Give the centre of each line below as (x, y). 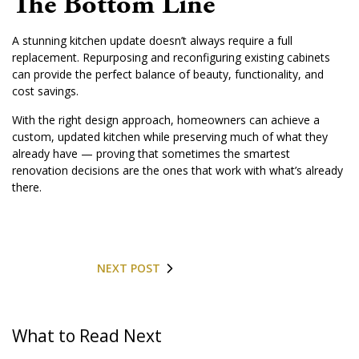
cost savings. (45, 91)
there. (27, 187)
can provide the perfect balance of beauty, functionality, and (168, 74)
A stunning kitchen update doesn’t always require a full (152, 40)
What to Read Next (87, 335)
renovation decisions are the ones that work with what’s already (177, 170)
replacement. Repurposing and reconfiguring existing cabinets (171, 57)
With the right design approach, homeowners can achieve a (166, 119)
